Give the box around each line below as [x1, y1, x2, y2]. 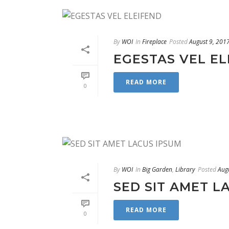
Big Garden [142, 165, 172, 174]
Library [175, 165, 195, 174]
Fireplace [142, 37, 167, 46]
